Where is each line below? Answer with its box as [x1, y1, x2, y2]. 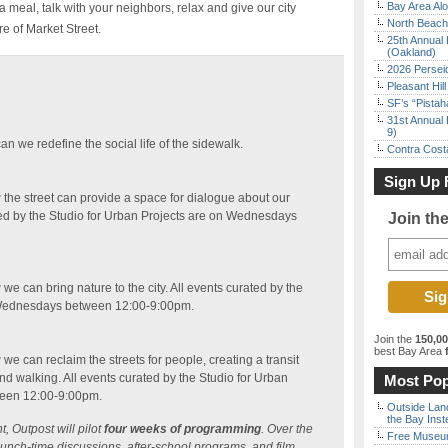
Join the [374, 333, 415, 345]
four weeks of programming [104, 422, 261, 436]
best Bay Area [374, 345, 442, 357]
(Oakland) [387, 46, 436, 58]
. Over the [261, 422, 313, 436]
